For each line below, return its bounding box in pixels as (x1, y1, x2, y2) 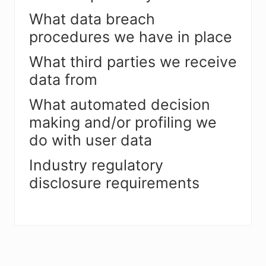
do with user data (29, 131, 152, 149)
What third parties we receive (29, 52, 237, 71)
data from (29, 70, 97, 88)
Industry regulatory (29, 156, 163, 174)
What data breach (29, 9, 155, 28)
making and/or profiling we (29, 113, 217, 131)
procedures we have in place (29, 27, 232, 46)
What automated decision (29, 95, 210, 113)
